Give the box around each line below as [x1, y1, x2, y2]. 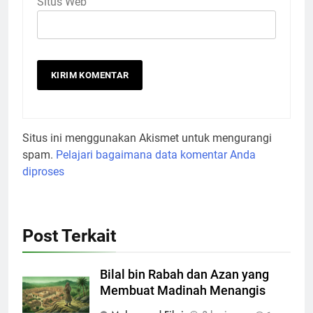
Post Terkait [22, 225, 116, 246]
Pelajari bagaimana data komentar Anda [56, 147, 256, 161]
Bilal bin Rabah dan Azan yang [100, 267, 269, 282]
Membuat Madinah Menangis [100, 283, 265, 298]
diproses [22, 164, 64, 178]
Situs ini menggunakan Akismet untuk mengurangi [22, 131, 272, 145]
